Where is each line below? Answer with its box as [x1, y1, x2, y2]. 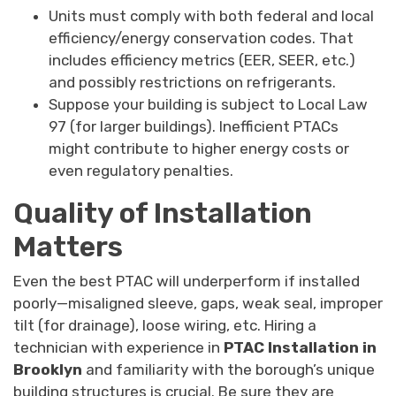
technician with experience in [13, 339, 224, 357]
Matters [13, 230, 123, 264]
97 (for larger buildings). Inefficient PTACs [49, 118, 339, 136]
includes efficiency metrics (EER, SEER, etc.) [49, 51, 355, 70]
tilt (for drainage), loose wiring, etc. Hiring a [13, 316, 316, 335]
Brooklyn [13, 361, 82, 379]
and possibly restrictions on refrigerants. [49, 73, 336, 92]
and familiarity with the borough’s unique [82, 361, 375, 379]
